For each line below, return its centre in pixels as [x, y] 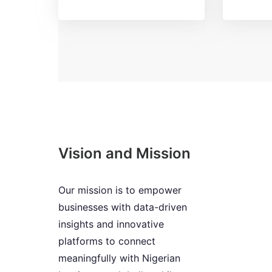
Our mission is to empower [120, 190]
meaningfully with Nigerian [119, 258]
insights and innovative [111, 224]
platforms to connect [107, 241]
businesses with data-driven [123, 207]
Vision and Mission [124, 154]
